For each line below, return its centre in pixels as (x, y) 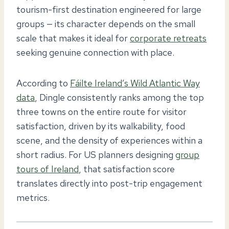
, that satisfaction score (127, 169)
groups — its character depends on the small (106, 24)
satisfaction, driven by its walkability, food (101, 126)
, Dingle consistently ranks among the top (119, 97)
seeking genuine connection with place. (95, 52)
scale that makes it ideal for (73, 38)
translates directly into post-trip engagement (109, 183)
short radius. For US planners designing (96, 154)
